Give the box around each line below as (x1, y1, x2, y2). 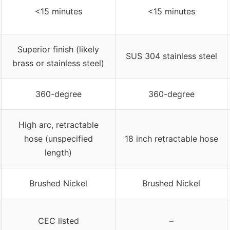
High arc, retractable (18, 120, 99, 130)
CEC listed (37, 216, 79, 226)
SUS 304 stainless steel (125, 51, 217, 62)
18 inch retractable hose (124, 133, 218, 144)
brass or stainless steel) (12, 58, 104, 69)
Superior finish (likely (17, 44, 99, 55)
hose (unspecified (24, 133, 93, 144)
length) (45, 147, 72, 158)
